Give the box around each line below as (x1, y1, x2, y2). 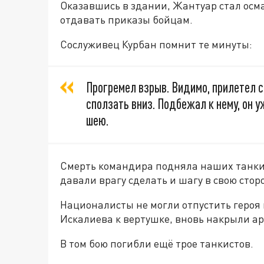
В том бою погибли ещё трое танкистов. (60, 237, 253, 250)
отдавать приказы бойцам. (60, 13, 193, 27)
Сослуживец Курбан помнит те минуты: (60, 38, 252, 51)
